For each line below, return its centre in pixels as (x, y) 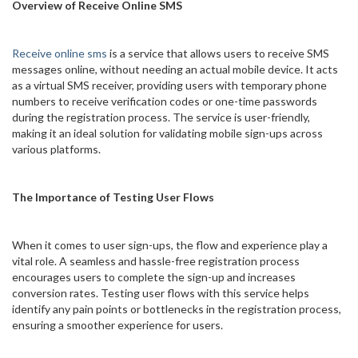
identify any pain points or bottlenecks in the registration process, (177, 309)
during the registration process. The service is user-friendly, (161, 117)
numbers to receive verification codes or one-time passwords (165, 101)
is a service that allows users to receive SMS (218, 53)
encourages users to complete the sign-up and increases (154, 277)
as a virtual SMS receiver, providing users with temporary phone (169, 85)
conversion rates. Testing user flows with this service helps (161, 293)
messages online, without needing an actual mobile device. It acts (175, 69)
